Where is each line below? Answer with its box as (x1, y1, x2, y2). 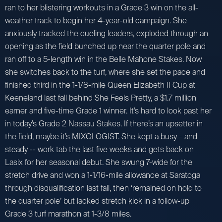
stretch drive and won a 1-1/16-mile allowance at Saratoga (5, 169, 200, 180)
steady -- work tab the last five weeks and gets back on (5, 144, 194, 155)
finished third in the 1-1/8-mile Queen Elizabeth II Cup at (5, 79, 195, 90)
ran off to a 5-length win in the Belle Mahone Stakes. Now (5, 54, 202, 64)
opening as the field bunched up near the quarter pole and (5, 41, 206, 52)
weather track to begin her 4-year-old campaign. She (5, 15, 187, 26)
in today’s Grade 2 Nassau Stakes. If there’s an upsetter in (5, 118, 203, 129)
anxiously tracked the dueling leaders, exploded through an (5, 28, 208, 39)
